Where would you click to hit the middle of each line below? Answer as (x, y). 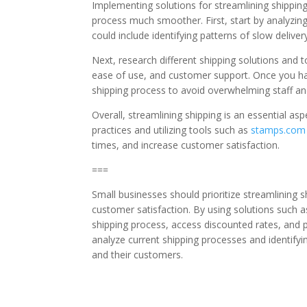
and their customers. (138, 255)
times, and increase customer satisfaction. (186, 145)
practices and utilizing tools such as (172, 130)
